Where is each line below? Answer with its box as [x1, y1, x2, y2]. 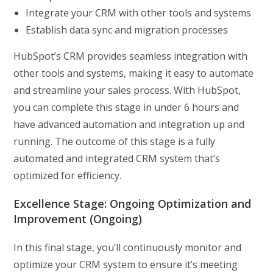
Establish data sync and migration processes [26, 23, 229, 37]
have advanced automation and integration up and [13, 117, 245, 131]
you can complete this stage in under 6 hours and [13, 100, 239, 114]
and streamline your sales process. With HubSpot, [13, 83, 241, 97]
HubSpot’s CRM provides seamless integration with [13, 49, 248, 63]
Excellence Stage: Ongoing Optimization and [13, 196, 252, 211]
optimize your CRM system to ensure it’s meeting [13, 257, 238, 271]
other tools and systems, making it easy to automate [13, 66, 254, 80]
